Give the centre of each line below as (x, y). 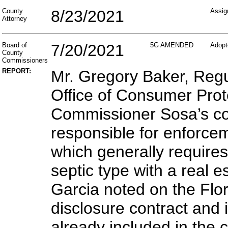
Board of (15, 45)
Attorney (15, 19)
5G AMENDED (172, 45)
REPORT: (17, 71)
